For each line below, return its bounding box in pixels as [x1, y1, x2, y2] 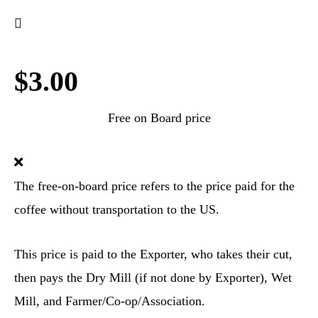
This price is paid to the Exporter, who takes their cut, [14, 247, 292, 261]
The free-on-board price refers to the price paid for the [14, 179, 295, 193]
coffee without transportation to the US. [14, 202, 219, 216]
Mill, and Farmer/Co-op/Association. [14, 294, 205, 308]
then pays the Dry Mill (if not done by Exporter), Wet [14, 270, 292, 285]
